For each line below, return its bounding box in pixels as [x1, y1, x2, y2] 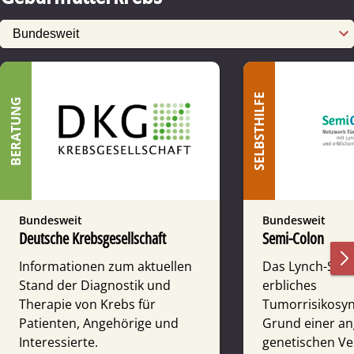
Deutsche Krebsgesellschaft [19, 227, 166, 249]
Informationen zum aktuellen [19, 257, 192, 275]
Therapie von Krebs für [19, 295, 156, 313]
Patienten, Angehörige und [19, 314, 179, 332]
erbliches [262, 276, 317, 294]
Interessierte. [19, 333, 98, 351]
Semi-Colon [262, 227, 324, 249]
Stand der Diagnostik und [19, 276, 171, 294]
